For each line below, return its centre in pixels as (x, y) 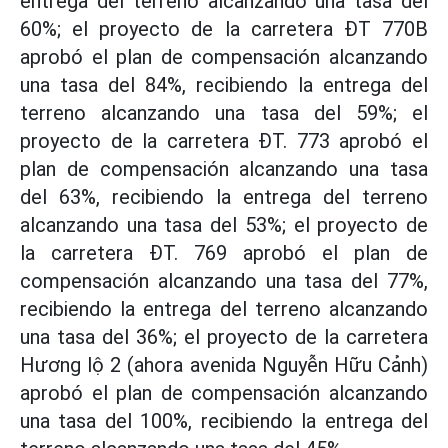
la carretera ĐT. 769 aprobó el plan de (224, 252)
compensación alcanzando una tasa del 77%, (224, 280)
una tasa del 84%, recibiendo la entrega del (224, 84)
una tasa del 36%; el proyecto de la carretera (224, 336)
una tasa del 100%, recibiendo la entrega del (224, 420)
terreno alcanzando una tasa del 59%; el (224, 112)
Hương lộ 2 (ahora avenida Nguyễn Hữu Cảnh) (224, 364)
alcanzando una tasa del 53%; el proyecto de (224, 224)
